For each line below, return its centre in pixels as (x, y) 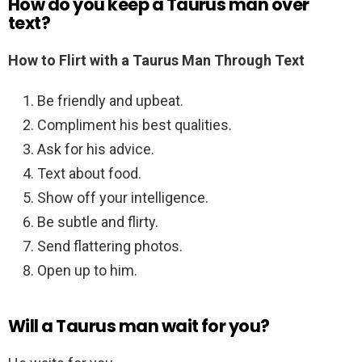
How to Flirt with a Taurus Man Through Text (156, 61)
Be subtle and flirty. (98, 222)
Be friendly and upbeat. (110, 101)
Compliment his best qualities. (135, 125)
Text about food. (89, 174)
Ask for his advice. (96, 149)
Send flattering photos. (110, 246)
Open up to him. (87, 271)
